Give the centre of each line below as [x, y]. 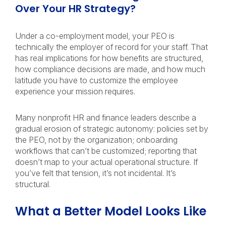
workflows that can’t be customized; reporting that [106, 151]
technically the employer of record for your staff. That [111, 47]
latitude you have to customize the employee [97, 80]
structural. [33, 184]
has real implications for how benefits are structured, [109, 58]
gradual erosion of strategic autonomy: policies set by [112, 129]
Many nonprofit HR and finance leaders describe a [106, 118]
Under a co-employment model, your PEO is [95, 36]
